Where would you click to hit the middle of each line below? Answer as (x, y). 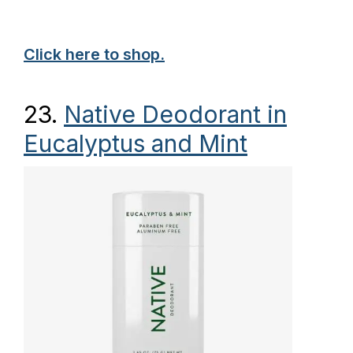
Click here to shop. (94, 54)
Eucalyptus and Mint (136, 143)
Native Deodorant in (175, 114)
